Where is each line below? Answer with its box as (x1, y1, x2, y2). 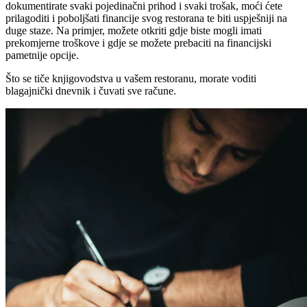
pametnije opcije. (5, 49, 79, 61)
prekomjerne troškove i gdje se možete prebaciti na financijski (5, 36, 271, 49)
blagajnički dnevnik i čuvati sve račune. (5, 84, 176, 97)
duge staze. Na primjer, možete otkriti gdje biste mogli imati (5, 24, 262, 36)
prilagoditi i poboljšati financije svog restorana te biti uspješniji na (5, 12, 287, 24)
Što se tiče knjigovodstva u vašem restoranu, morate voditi (5, 72, 256, 84)
